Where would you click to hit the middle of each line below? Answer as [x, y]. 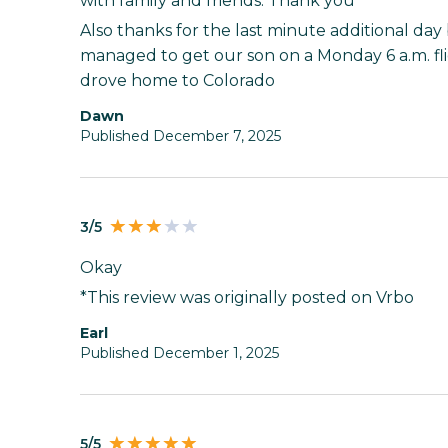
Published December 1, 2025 [179, 352]
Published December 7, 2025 [180, 135]
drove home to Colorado [177, 80]
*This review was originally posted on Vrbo [247, 297]
